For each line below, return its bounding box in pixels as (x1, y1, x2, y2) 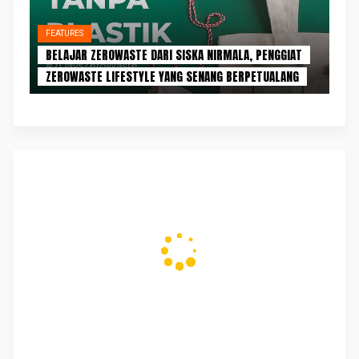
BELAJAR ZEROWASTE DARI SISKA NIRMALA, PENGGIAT (46, 45, 303, 64)
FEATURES (46, 28, 84, 38)
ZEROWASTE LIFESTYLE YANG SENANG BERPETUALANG (46, 67, 300, 86)
